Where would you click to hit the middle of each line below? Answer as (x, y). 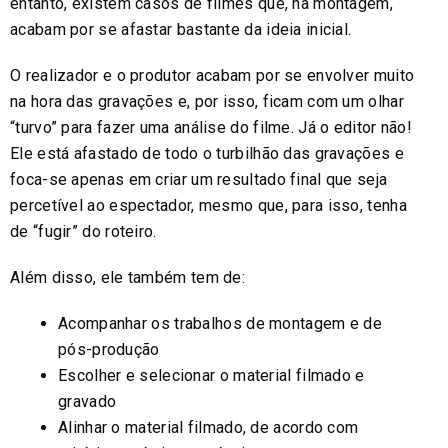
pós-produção (109, 349)
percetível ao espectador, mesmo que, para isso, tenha (208, 205)
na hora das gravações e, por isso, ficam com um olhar (207, 101)
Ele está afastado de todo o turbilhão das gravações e (207, 153)
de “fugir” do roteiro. (83, 231)
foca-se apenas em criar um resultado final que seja (199, 179)
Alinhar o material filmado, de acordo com (208, 427)
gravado (87, 401)
